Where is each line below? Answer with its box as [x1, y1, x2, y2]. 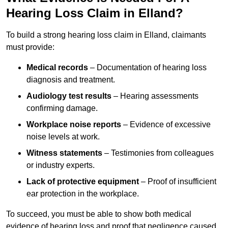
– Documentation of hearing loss [88, 63, 207, 72]
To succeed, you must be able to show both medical [6, 210, 191, 219]
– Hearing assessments [111, 92, 198, 101]
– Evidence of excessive [121, 120, 211, 129]
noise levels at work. [26, 132, 100, 141]
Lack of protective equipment [26, 177, 139, 186]
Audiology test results [26, 92, 111, 101]
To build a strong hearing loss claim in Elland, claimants [6, 31, 206, 40]
